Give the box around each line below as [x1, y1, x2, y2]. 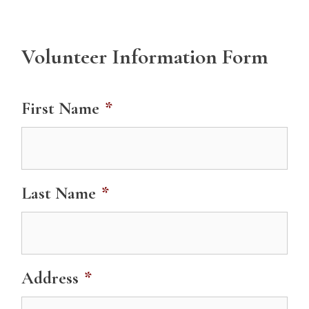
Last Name [21, 182, 96, 203]
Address [21, 267, 79, 288]
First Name [21, 97, 99, 119]
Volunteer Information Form [21, 43, 268, 70]
